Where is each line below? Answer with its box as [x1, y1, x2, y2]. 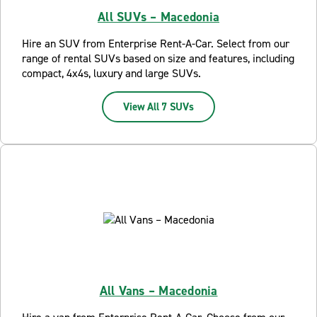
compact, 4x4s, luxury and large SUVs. [22, 66, 201, 81]
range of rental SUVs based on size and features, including [22, 51, 294, 66]
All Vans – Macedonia [99, 282, 218, 299]
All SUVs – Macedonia [98, 8, 219, 25]
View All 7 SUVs [123, 100, 194, 114]
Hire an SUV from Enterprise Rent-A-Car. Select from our [22, 36, 289, 51]
